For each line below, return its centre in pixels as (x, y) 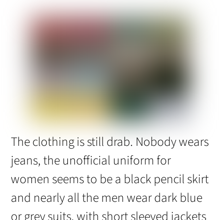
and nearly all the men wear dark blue (107, 198)
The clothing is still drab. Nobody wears (110, 142)
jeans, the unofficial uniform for (91, 161)
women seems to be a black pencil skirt (110, 179)
